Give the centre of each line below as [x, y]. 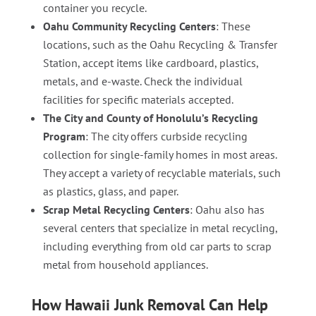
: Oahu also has [227, 209]
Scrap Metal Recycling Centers [116, 209]
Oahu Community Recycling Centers [129, 26]
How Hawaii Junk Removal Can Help [150, 304]
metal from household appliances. [125, 264]
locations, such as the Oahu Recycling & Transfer [160, 44]
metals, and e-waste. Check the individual [142, 81]
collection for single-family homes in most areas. [159, 154]
